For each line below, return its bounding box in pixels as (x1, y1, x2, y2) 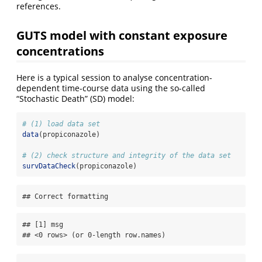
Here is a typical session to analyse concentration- (16, 71, 212, 83)
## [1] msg (22, 220, 63, 229)
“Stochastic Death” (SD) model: (16, 92, 135, 104)
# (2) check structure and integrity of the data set (22, 151, 231, 160)
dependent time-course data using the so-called (16, 82, 205, 94)
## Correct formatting (22, 192, 108, 201)
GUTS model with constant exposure (16, 26, 227, 43)
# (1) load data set (22, 119, 100, 128)
